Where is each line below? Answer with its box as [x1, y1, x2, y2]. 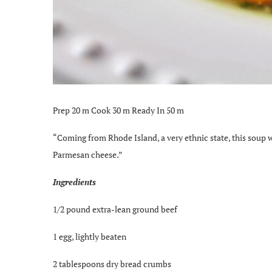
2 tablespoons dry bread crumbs [53, 257, 171, 270]
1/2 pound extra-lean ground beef [53, 203, 177, 215]
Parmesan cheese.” [53, 148, 123, 160]
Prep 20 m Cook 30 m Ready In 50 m [53, 104, 184, 116]
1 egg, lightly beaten [53, 230, 126, 242]
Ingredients [53, 175, 96, 188]
